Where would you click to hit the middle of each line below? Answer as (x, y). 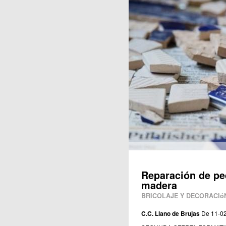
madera (159, 185)
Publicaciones (104, 8)
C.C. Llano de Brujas (170, 214)
